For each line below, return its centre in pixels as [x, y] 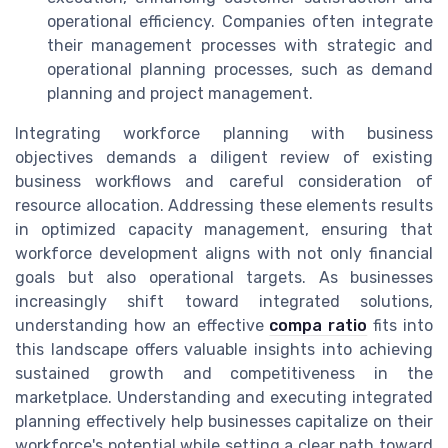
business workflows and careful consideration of [224, 181]
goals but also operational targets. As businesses [224, 277]
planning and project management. [180, 93]
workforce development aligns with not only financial [224, 253]
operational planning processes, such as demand [240, 69]
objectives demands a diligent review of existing [224, 157]
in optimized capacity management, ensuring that [224, 229]
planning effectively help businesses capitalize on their [224, 421]
